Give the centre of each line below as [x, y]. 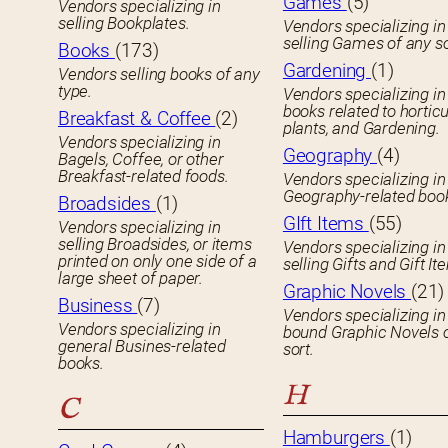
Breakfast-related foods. [143, 176]
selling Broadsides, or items [155, 244]
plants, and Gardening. [361, 128]
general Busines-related [142, 346]
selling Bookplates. [124, 23]
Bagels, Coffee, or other [141, 159]
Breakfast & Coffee [137, 119]
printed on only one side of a [157, 261]
